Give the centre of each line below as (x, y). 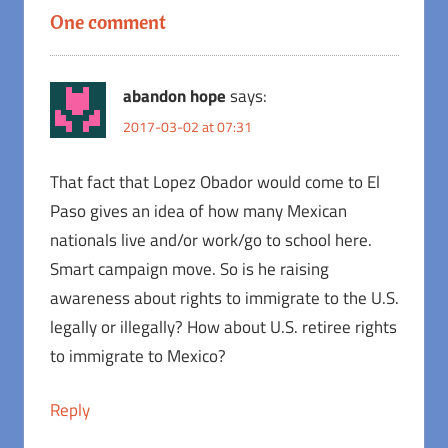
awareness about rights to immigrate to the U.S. (224, 297)
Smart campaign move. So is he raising (189, 268)
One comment (107, 22)
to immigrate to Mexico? (137, 355)
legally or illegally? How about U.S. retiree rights (223, 326)
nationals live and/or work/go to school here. (210, 239)
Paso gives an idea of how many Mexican (198, 210)
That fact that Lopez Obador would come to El (214, 181)
